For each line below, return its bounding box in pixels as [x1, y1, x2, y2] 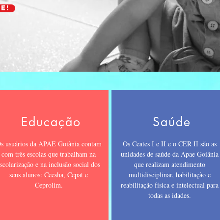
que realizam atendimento [134, 160, 206, 169]
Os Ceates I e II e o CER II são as [123, 139, 217, 148]
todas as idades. [148, 191, 192, 200]
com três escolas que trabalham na [1, 149, 96, 159]
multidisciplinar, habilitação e [129, 170, 211, 179]
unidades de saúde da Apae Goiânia [121, 149, 219, 159]
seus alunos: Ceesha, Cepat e [9, 170, 88, 179]
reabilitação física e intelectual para [121, 180, 219, 190]
